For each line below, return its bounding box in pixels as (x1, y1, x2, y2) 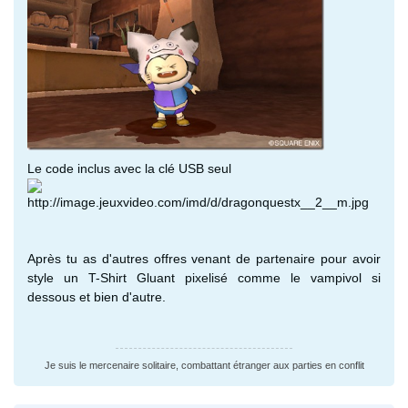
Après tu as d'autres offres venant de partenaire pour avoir (27, 251, 381, 267)
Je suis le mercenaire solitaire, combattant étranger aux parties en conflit (44, 360, 364, 372)
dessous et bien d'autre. (27, 290, 166, 305)
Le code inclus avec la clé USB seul (27, 161, 231, 177)
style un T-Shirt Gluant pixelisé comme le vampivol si (27, 270, 381, 286)
